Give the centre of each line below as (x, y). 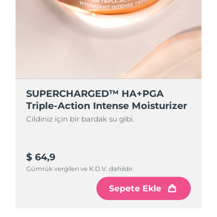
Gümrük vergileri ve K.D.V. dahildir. (80, 168)
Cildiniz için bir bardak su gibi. (80, 119)
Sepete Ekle (135, 188)
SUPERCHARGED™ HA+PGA (95, 93)
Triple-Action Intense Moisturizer (107, 105)
